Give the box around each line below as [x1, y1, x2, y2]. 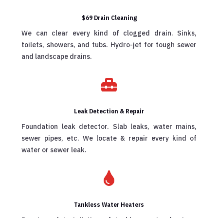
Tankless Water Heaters [74, 200, 144, 209]
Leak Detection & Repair [74, 107, 144, 116]
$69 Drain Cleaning [81, 14, 137, 22]
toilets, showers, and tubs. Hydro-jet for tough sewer [21, 40, 197, 50]
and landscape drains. [21, 52, 92, 61]
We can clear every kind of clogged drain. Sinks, [21, 29, 197, 38]
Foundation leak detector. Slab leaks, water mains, [21, 122, 197, 131]
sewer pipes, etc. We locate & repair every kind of [21, 134, 197, 143]
